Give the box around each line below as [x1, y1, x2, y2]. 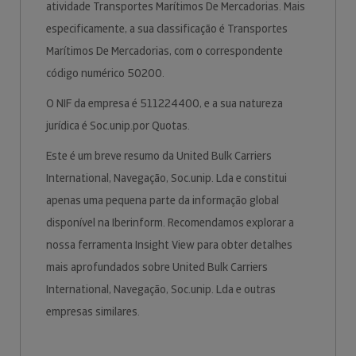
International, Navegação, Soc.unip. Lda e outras [46, 282, 276, 296]
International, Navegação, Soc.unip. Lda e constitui [46, 171, 287, 185]
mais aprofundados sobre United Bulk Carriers [46, 260, 268, 274]
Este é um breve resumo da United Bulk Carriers [46, 149, 272, 163]
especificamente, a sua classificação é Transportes [46, 21, 288, 36]
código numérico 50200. [46, 66, 167, 80]
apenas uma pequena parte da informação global [46, 193, 279, 207]
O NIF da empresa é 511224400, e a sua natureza [46, 96, 283, 110]
